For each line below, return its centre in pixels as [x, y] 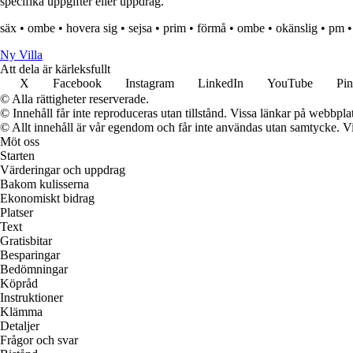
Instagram [150, 84]
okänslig [297, 28]
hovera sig [92, 28]
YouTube [290, 84]
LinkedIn [221, 84]
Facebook [77, 84]
